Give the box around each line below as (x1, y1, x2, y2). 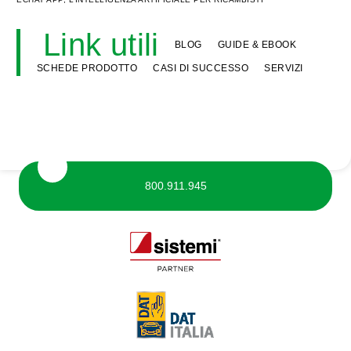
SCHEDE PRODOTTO (36, 63, 137, 74)
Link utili (42, 27, 159, 62)
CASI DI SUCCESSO (153, 63, 248, 74)
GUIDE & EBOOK (217, 39, 297, 50)
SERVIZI (264, 63, 303, 74)
